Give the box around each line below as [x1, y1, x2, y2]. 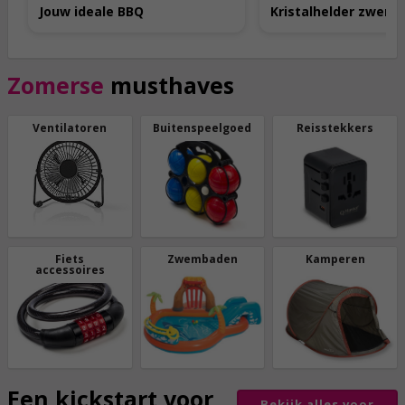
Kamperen [305, 251, 365, 268]
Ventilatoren [33, 120, 108, 137]
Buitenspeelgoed [153, 120, 252, 137]
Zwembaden [166, 251, 238, 268]
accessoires [34, 262, 105, 278]
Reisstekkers [297, 120, 374, 137]
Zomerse [7, 70, 104, 101]
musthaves [104, 70, 234, 101]
